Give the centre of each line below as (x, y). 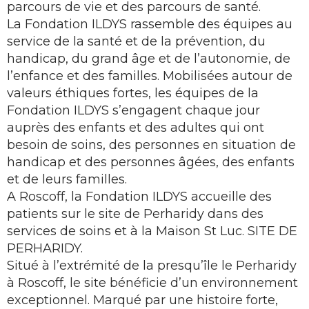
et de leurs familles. (67, 179)
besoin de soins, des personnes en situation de (151, 145)
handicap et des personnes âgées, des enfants (151, 162)
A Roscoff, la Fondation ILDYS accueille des (139, 197)
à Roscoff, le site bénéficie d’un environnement (152, 283)
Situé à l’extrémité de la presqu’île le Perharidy (152, 266)
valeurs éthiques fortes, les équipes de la (133, 93)
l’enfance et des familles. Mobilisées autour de (150, 76)
